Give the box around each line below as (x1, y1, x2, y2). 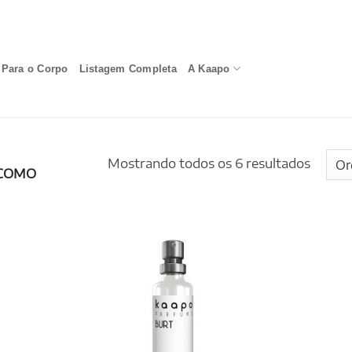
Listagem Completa (79, 62, 177, 75)
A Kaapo (187, 62, 230, 75)
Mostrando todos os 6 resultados (107, 155, 310, 171)
